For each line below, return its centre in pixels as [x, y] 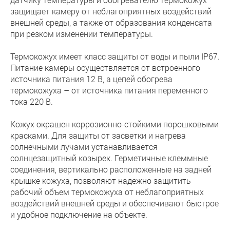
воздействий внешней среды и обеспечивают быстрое [114, 203]
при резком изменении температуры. [82, 34]
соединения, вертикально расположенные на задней [111, 169]
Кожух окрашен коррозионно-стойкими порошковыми [114, 124]
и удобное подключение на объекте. [79, 214]
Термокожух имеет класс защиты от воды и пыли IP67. [115, 56]
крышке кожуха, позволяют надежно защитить [101, 180]
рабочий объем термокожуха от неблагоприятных [107, 192]
